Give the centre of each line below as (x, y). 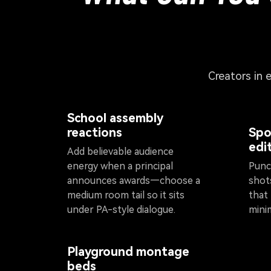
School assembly (115, 118)
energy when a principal (120, 166)
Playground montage (128, 251)
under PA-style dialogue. (121, 210)
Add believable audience (120, 152)
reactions (95, 133)
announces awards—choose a (134, 181)
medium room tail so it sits (126, 195)
